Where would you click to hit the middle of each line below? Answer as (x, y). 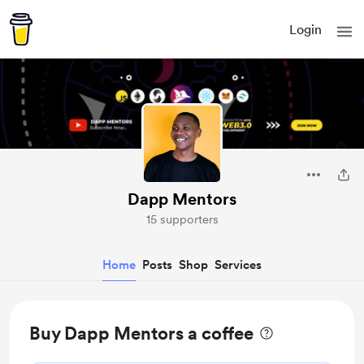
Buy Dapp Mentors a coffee (141, 333)
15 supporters (182, 219)
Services (238, 265)
